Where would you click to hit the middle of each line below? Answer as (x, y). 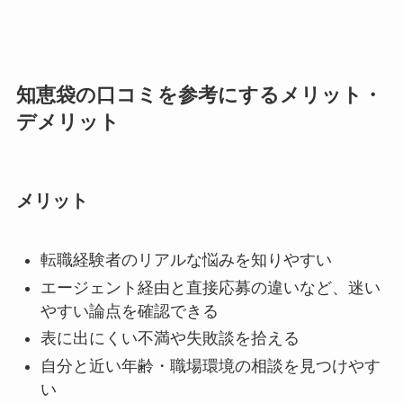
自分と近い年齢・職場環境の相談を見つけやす (210, 366)
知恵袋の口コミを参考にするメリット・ (199, 95)
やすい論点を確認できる (129, 311)
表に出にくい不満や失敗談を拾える (170, 339)
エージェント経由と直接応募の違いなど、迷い (210, 287)
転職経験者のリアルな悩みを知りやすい (186, 260)
